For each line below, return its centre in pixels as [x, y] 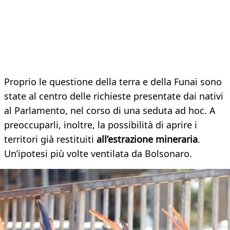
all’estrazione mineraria [147, 139]
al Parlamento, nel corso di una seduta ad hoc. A [110, 111]
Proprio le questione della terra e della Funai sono [113, 82]
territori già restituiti [50, 139]
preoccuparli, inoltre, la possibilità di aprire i [101, 125]
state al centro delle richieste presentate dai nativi [114, 96]
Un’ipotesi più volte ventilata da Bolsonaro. [98, 154]
